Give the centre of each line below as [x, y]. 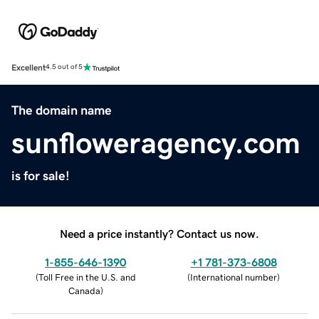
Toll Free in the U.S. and [87, 277]
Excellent [28, 67]
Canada [84, 291]
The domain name [62, 110]
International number [234, 277]
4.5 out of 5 [64, 67]
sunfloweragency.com [156, 143]
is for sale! [41, 176]
